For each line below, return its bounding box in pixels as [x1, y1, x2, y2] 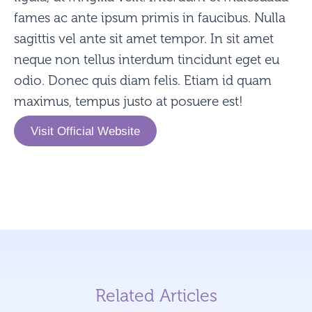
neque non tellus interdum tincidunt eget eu [14, 52, 279, 68]
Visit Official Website [31, 124, 140, 138]
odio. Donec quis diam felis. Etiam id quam [14, 73, 272, 88]
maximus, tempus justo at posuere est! [14, 94, 243, 109]
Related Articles [95, 286, 217, 306]
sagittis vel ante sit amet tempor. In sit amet [14, 31, 274, 47]
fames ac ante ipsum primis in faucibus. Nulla [14, 10, 286, 26]
